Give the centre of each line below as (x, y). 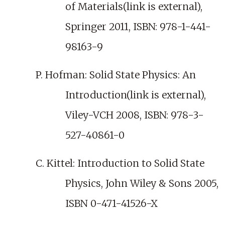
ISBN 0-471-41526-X (112, 204)
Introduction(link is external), (136, 95)
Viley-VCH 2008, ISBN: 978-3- (135, 115)
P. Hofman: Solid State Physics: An (116, 75)
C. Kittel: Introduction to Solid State (120, 163)
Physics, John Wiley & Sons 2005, (142, 184)
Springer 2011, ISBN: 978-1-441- (138, 27)
